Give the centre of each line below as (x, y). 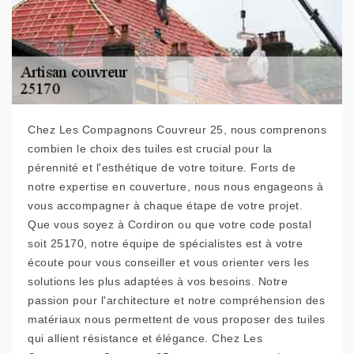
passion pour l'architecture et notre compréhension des (176, 301)
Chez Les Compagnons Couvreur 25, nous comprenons (177, 130)
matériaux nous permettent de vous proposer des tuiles (177, 320)
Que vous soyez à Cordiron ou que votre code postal (169, 225)
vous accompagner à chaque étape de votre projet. (165, 206)
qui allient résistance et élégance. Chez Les (145, 339)
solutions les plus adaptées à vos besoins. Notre (158, 282)
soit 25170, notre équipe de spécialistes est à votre (165, 244)
